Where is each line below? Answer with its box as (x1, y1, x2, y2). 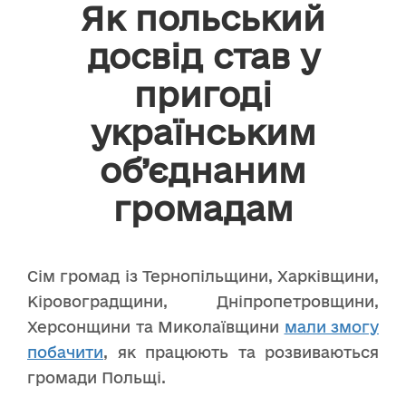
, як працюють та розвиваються (103, 343, 379, 361)
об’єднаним (100, 150, 306, 189)
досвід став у (86, 36, 320, 75)
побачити (27, 343, 103, 361)
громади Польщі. (27, 368, 166, 386)
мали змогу (284, 317, 379, 335)
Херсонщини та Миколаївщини (27, 317, 285, 335)
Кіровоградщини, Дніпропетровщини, (27, 292, 379, 310)
